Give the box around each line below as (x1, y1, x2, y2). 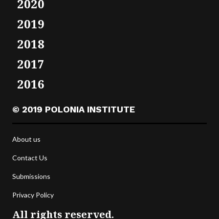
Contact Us (12, 153, 47, 162)
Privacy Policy (12, 190, 54, 199)
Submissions (12, 172, 50, 180)
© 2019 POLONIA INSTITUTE (12, 104, 135, 114)
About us (12, 134, 41, 143)
